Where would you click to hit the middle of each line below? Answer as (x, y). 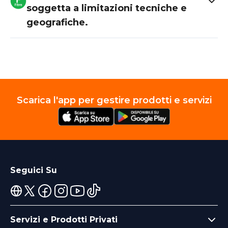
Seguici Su (34, 170)
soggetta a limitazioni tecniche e (107, 8)
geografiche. (57, 22)
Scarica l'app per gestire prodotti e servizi (114, 100)
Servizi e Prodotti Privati (64, 219)
